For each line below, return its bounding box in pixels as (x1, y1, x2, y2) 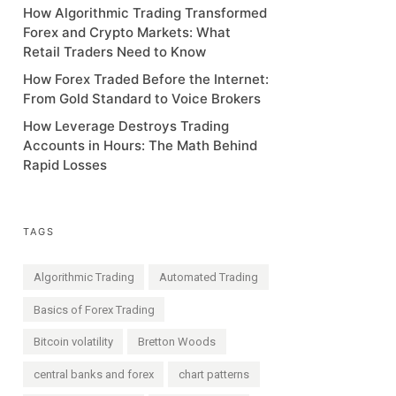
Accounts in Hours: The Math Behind (23, 137, 257, 154)
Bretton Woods (138, 335, 217, 349)
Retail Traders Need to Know (23, 43, 206, 60)
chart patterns (179, 367, 250, 381)
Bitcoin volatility (33, 335, 113, 349)
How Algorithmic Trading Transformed (23, 4, 267, 21)
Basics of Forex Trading (33, 302, 155, 316)
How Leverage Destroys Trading (23, 118, 229, 134)
